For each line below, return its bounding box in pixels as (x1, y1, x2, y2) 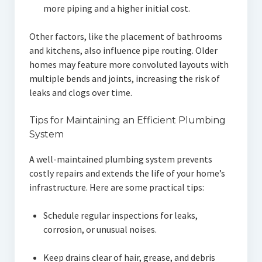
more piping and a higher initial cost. (43, 2, 190, 15)
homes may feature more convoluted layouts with (29, 58, 229, 71)
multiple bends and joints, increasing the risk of (29, 73, 220, 85)
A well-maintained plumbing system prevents (29, 153, 212, 166)
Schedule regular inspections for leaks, (43, 209, 198, 222)
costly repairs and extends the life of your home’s (29, 167, 225, 180)
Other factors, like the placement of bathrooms (29, 30, 222, 43)
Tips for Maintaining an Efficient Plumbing (29, 115, 226, 126)
